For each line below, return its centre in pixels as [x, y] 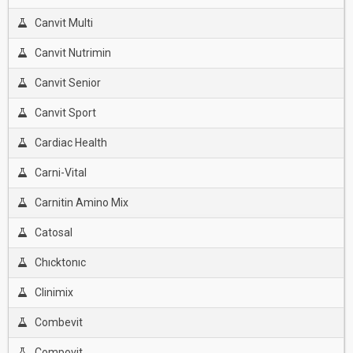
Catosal [53, 232]
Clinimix [54, 292]
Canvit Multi [63, 23]
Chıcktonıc [60, 262]
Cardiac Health [71, 143]
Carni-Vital [60, 173]
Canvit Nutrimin [72, 53]
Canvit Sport [65, 113]
